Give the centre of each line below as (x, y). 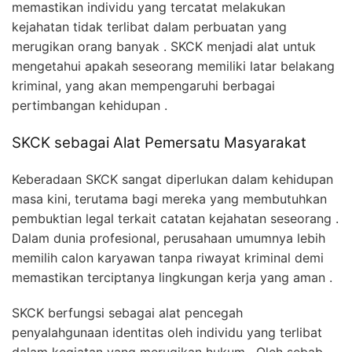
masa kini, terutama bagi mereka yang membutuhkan (169, 198)
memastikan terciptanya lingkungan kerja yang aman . (172, 277)
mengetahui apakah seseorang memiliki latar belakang (173, 66)
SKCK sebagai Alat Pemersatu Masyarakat (159, 142)
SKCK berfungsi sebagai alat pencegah (127, 312)
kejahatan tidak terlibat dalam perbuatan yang (149, 26)
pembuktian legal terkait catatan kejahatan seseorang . (175, 218)
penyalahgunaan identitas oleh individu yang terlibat (167, 332)
